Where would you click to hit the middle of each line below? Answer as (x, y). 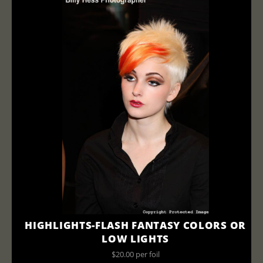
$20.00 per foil (135, 254)
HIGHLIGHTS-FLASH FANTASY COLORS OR (135, 225)
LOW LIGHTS (136, 238)
